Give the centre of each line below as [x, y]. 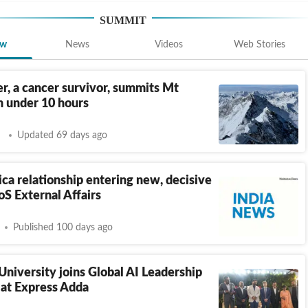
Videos [168, 45]
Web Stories [260, 45]
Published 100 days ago [63, 227]
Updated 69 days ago [62, 135]
